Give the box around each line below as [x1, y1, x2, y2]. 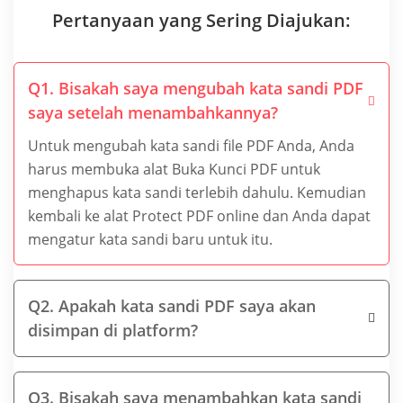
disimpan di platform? [28, 318, 198, 341]
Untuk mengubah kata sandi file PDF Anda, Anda [28, 135, 354, 156]
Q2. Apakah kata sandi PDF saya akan [28, 294, 316, 317]
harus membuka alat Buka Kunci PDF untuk [28, 158, 320, 179]
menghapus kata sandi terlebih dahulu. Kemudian [28, 182, 366, 202]
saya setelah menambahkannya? [28, 101, 278, 123]
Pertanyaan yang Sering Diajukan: [52, 7, 351, 32]
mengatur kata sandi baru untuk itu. [28, 228, 273, 249]
